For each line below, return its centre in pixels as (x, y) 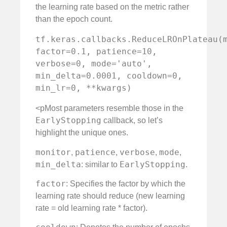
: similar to (100, 164)
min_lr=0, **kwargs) (84, 88)
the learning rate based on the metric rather (112, 7)
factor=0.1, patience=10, (96, 52)
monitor (53, 152)
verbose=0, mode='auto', (94, 64)
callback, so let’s (132, 121)
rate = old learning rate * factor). (91, 208)
